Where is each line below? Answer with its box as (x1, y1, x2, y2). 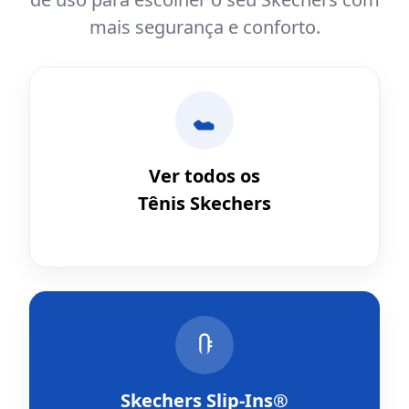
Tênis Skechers (138, 191, 271, 215)
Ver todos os (149, 163, 260, 188)
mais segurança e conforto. (89, 15, 320, 39)
